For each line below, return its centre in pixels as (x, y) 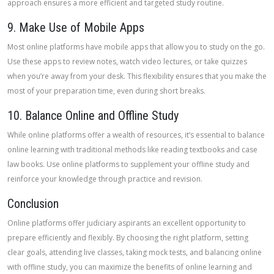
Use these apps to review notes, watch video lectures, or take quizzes (127, 61)
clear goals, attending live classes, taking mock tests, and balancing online (135, 252)
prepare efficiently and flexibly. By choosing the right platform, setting (128, 238)
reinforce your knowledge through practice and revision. (105, 179)
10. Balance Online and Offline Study (93, 116)
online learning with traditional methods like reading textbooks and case (132, 150)
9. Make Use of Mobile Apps (76, 28)
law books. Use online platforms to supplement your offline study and (128, 164)
